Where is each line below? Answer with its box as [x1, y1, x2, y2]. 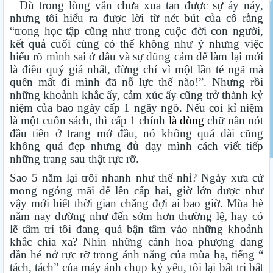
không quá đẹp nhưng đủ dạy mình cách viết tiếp [10, 139, 263, 152]
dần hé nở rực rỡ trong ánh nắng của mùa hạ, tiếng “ [10, 247, 263, 261]
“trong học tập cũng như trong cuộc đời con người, [10, 24, 263, 37]
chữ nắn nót [207, 113, 264, 127]
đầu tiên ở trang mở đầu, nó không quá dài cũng [10, 126, 263, 140]
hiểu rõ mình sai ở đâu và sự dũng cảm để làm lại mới [10, 49, 263, 63]
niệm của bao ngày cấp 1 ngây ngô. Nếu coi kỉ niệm [10, 101, 263, 114]
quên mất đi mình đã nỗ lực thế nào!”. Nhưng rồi [10, 75, 263, 88]
